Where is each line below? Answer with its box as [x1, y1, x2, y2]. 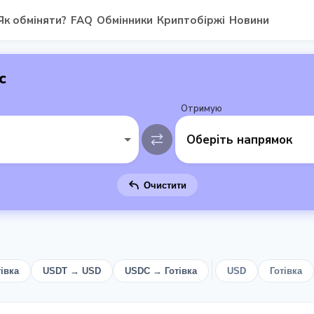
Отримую [181, 102, 222, 115]
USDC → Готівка [125, 266, 197, 276]
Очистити [143, 179, 186, 191]
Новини [228, 13, 269, 27]
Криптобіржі [156, 13, 225, 27]
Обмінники [96, 13, 153, 27]
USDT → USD [43, 266, 101, 276]
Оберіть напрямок [186, 131, 292, 148]
